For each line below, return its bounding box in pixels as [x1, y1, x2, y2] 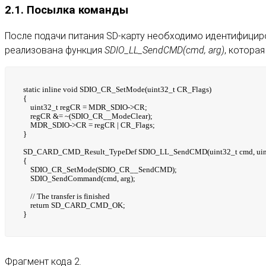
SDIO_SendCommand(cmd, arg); [23, 174, 135, 183]
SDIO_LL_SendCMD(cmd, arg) [104, 45, 224, 56]
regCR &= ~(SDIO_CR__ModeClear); [23, 112, 153, 121]
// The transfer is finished [23, 192, 110, 201]
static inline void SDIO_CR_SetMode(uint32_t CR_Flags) [23, 85, 211, 94]
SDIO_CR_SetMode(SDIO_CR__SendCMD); [23, 165, 177, 175]
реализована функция [5, 45, 104, 56]
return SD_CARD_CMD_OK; [23, 201, 125, 210]
